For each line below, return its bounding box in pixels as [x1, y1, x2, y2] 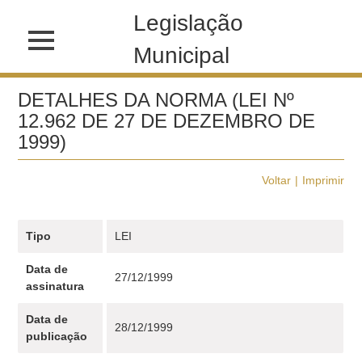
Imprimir [301, 174, 344, 187]
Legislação [133, 11, 244, 36]
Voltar [261, 174, 291, 187]
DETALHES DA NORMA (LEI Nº [18, 89, 295, 111]
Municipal [133, 43, 230, 68]
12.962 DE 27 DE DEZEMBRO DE [18, 110, 316, 132]
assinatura [26, 280, 85, 293]
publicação [26, 330, 88, 343]
